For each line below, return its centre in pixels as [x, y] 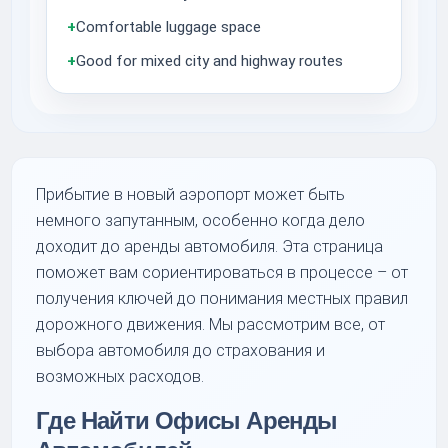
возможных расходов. [120, 376]
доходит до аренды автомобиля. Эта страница [210, 246]
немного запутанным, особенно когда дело [201, 220]
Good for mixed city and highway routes [210, 60]
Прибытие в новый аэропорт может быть [191, 194]
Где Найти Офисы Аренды [187, 420]
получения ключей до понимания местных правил [222, 298]
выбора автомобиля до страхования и [181, 350]
